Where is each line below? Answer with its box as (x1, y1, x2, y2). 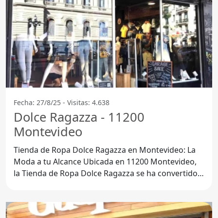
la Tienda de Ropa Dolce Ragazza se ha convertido (14, 167, 198, 179)
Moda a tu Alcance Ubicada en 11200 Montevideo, (14, 156, 83, 167)
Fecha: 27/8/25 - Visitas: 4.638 (14, 97, 109, 107)
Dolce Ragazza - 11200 (14, 108, 145, 126)
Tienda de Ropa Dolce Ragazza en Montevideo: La (14, 144, 196, 155)
